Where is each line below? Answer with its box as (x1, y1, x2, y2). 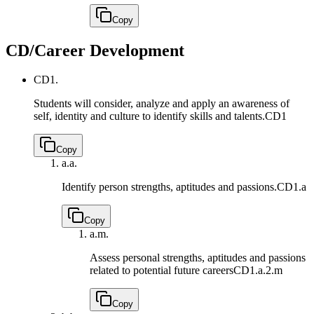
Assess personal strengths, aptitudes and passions (90, 252, 306, 264)
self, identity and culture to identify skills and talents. (34, 110, 265, 123)
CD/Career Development (6, 41, 184, 60)
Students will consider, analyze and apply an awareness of (34, 97, 289, 110)
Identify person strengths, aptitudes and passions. (62, 181, 277, 193)
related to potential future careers (90, 264, 233, 277)
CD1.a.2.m (233, 264, 282, 277)
